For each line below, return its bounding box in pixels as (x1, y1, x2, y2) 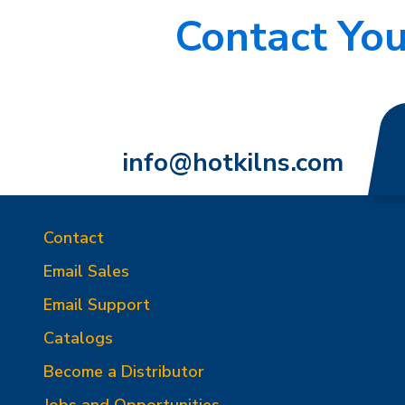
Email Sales (43, 260, 129, 282)
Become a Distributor (43, 361, 204, 382)
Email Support (43, 294, 150, 316)
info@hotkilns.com (121, 146, 344, 180)
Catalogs (43, 327, 113, 349)
